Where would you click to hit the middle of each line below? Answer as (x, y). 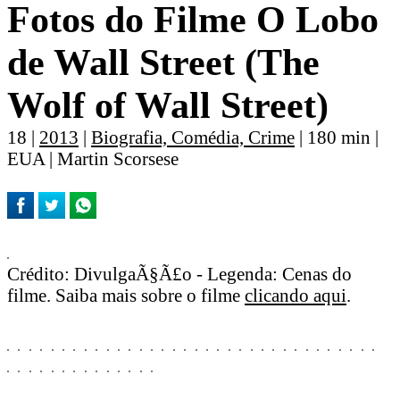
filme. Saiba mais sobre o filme (126, 295)
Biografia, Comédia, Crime (193, 137)
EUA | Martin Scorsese (93, 159)
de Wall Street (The (163, 63)
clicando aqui (296, 295)
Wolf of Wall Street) (168, 106)
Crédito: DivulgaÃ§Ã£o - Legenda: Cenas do (179, 273)
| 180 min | (337, 137)
